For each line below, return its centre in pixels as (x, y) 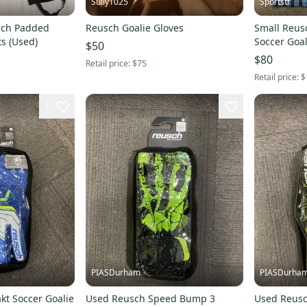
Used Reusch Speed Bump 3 (150, 299)
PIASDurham (115, 273)
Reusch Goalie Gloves (134, 27)
